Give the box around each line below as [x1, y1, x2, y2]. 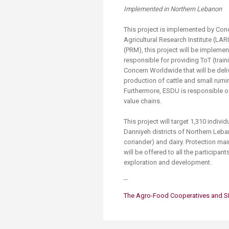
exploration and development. [124, 158, 212, 166]
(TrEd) [157, 10, 180, 19]
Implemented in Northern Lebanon [124, 5, 223, 13]
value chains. [124, 97, 162, 105]
